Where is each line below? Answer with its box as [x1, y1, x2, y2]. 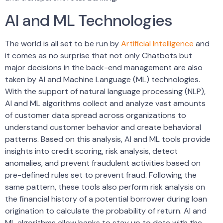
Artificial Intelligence [121, 38, 194, 49]
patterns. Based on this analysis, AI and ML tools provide [5, 134, 211, 145]
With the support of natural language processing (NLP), [5, 86, 206, 97]
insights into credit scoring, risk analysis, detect [5, 146, 178, 157]
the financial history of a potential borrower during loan [5, 194, 207, 205]
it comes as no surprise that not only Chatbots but [5, 50, 192, 61]
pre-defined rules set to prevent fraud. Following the [5, 170, 197, 181]
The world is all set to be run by [5, 38, 121, 49]
